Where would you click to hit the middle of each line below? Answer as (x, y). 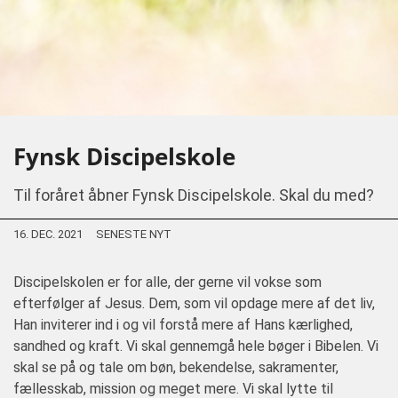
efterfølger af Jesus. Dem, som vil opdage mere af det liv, (194, 303)
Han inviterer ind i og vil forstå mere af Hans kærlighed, (183, 325)
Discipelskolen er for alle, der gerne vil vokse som (167, 282)
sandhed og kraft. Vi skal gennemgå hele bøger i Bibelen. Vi (196, 346)
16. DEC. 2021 (48, 234)
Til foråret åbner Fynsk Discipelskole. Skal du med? (194, 195)
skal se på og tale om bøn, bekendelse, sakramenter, (176, 367)
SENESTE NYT (134, 234)
